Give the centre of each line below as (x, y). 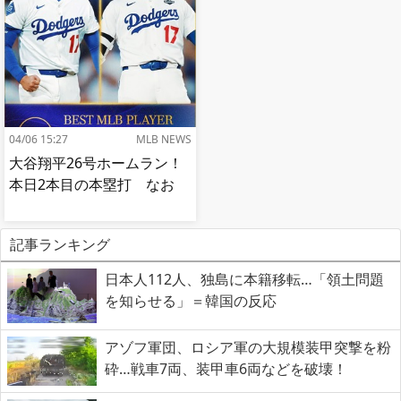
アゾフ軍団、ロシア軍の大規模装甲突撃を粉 (248, 347)
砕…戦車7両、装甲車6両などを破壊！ (226, 368)
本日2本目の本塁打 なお (92, 184)
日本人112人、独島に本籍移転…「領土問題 (244, 279)
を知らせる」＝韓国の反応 (191, 300)
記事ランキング (60, 244)
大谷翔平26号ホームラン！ (96, 162)
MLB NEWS (164, 139)
